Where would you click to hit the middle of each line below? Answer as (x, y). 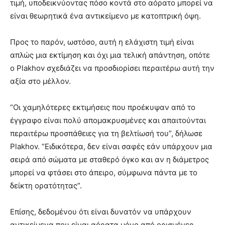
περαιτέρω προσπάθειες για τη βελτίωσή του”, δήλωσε (106, 134)
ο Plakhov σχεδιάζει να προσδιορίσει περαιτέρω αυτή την (112, 68)
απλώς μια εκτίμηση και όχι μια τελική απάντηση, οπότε (110, 55)
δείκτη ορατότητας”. (46, 186)
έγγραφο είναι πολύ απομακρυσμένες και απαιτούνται (108, 121)
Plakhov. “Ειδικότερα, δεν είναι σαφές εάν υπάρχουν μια (111, 147)
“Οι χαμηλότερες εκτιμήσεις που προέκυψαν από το (103, 107)
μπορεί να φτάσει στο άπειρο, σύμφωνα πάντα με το (104, 173)
